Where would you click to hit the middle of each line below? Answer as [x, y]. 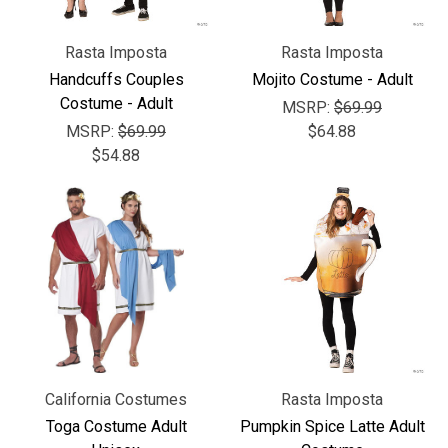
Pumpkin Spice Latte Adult [332, 426]
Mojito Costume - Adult [332, 79]
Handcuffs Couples [116, 79]
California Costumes [116, 399]
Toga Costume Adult [116, 426]
